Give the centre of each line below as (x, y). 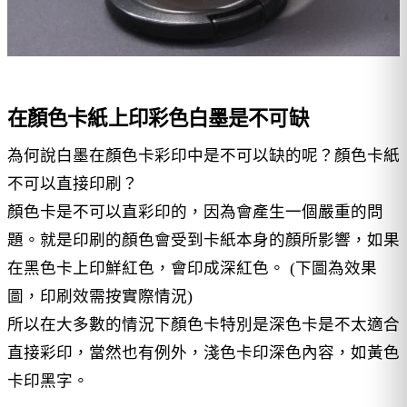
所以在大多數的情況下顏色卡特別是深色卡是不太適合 (203, 324)
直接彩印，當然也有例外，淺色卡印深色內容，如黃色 (203, 352)
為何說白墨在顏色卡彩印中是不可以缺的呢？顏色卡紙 (203, 155)
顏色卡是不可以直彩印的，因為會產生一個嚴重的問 (195, 211)
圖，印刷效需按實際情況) (100, 296)
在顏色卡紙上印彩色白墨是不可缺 (158, 119)
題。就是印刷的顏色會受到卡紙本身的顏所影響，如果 (203, 239)
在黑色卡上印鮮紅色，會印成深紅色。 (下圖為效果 (192, 268)
